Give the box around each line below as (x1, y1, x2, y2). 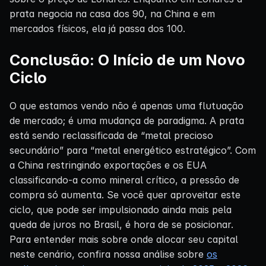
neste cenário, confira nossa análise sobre (9, 248, 207, 260)
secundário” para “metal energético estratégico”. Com (9, 144, 256, 156)
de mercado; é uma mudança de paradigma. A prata (9, 114, 244, 126)
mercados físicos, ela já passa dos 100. (9, 22, 185, 34)
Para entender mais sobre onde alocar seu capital (9, 233, 238, 245)
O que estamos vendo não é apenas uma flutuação (9, 99, 243, 112)
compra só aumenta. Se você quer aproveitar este (9, 188, 240, 201)
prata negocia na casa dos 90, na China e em (9, 7, 215, 20)
